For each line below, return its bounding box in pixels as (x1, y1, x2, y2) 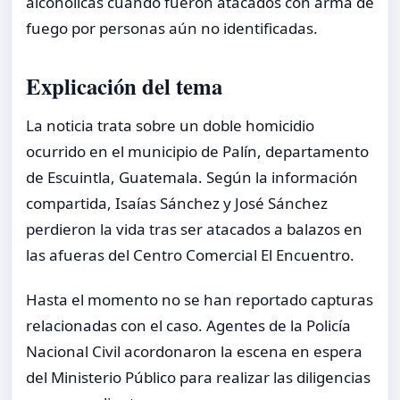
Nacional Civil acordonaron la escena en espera (26, 341, 362, 362)
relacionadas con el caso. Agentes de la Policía (26, 315, 351, 337)
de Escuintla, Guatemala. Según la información (26, 166, 358, 187)
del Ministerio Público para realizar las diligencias (26, 367, 371, 388)
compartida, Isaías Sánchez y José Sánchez (26, 192, 328, 213)
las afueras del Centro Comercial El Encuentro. (26, 244, 354, 265)
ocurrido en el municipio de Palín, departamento (26, 140, 369, 162)
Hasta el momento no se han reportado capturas (26, 289, 373, 311)
